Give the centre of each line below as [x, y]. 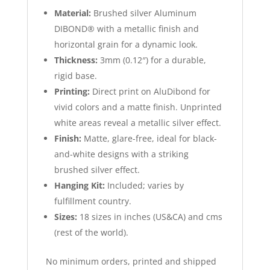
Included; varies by [144, 185]
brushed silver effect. [97, 169]
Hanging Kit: [79, 185]
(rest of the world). [91, 232]
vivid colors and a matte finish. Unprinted [138, 107]
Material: [72, 13]
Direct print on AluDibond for [150, 91]
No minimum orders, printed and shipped [131, 261]
